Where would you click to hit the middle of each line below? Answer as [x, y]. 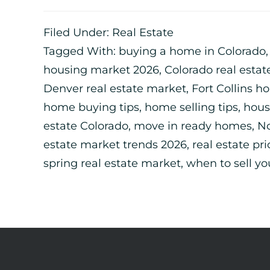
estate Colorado [86, 126]
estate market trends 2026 [115, 145]
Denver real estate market [115, 89]
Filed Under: [78, 33]
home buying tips [91, 107]
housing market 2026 [101, 70]
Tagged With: [81, 51]
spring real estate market [112, 163]
